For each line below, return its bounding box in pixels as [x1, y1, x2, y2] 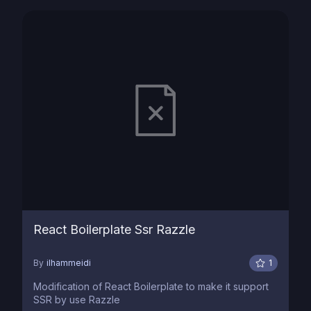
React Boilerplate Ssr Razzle [33, 222, 195, 237]
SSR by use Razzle [33, 294, 120, 305]
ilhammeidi [47, 258, 91, 268]
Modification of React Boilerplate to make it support [33, 280, 269, 292]
